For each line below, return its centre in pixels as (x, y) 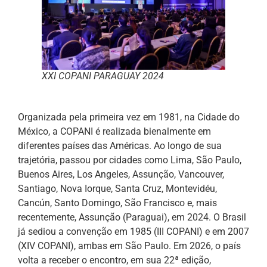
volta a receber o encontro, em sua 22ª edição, (114, 260)
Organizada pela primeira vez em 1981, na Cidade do (129, 117)
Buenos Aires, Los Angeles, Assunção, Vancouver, (121, 174)
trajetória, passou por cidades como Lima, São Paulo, (130, 160)
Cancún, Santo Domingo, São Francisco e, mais (117, 203)
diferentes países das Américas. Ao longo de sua (120, 145)
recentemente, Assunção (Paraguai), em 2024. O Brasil (132, 217)
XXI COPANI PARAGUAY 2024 (103, 76)
